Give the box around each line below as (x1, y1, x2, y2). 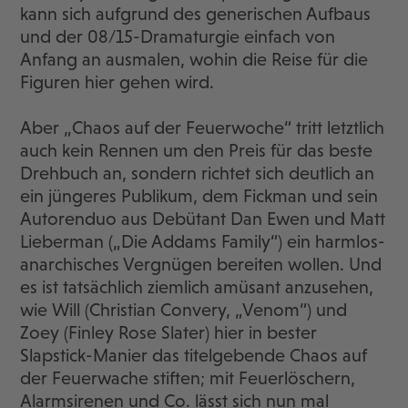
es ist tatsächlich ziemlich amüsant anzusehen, (20, 277, 374, 298)
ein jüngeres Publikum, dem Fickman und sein (20, 186, 379, 207)
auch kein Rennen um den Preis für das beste (20, 140, 373, 161)
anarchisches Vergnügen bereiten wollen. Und (20, 254, 382, 275)
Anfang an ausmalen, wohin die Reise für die (20, 49, 369, 70)
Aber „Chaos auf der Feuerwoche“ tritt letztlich (20, 117, 385, 138)
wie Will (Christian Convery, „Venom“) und (20, 300, 348, 321)
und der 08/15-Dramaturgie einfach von (20, 26, 336, 47)
